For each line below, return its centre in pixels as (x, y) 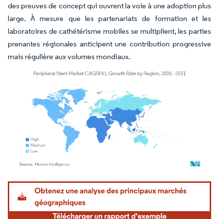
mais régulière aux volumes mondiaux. (69, 56)
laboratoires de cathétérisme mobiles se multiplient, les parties (109, 31)
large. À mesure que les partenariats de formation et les (109, 18)
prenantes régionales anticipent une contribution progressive (109, 44)
